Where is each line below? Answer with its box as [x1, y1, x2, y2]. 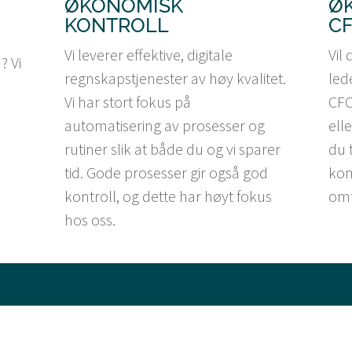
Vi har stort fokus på [64, 91, 192, 112]
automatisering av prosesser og [64, 115, 266, 135]
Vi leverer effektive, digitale [64, 44, 233, 64]
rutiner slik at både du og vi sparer [64, 138, 281, 159]
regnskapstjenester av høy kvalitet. [64, 68, 287, 88]
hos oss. [64, 209, 116, 229]
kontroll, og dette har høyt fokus [64, 185, 273, 206]
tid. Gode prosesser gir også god [64, 162, 269, 182]
